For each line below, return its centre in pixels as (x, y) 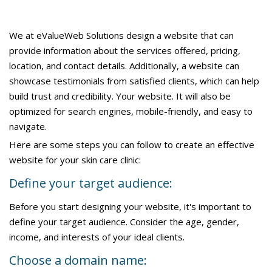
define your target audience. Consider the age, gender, (124, 222)
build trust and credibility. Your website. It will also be (120, 96)
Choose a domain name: (78, 260)
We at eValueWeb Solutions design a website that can (121, 35)
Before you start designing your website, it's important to (130, 206)
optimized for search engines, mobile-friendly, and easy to (131, 111)
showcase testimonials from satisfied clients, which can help (134, 81)
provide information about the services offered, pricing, (125, 50)
